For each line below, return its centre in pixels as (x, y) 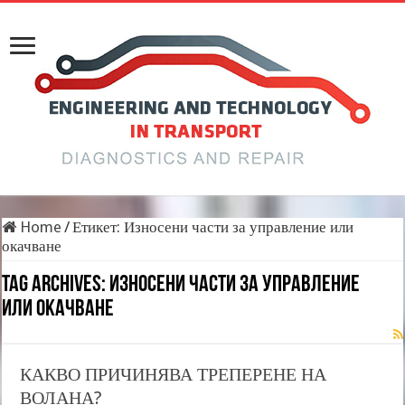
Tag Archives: (56, 285)
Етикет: (99, 227)
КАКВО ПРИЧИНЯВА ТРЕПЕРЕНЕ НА (174, 374)
